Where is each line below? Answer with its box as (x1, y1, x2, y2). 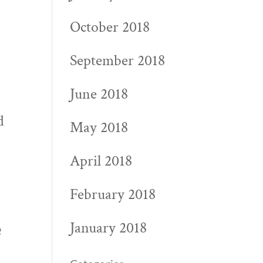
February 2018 (70, 184, 156, 204)
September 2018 (70, 50, 166, 70)
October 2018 (70, 17, 150, 37)
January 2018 (70, 218, 147, 238)
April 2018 (70, 151, 133, 171)
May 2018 (70, 117, 129, 137)
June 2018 (70, 84, 129, 104)
